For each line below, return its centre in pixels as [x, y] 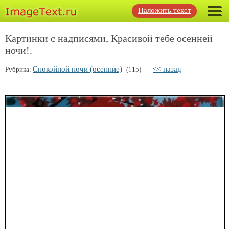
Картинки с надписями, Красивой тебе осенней [109, 38]
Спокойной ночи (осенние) [77, 69]
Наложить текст [165, 10]
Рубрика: [19, 69]
